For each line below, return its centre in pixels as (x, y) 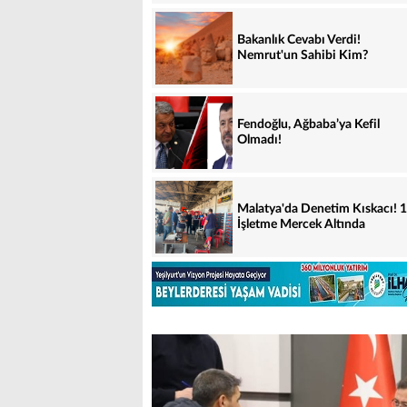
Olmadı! (259, 139)
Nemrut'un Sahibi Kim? (303, 55)
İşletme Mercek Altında (301, 224)
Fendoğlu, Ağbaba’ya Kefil (308, 124)
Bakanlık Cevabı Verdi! (299, 40)
